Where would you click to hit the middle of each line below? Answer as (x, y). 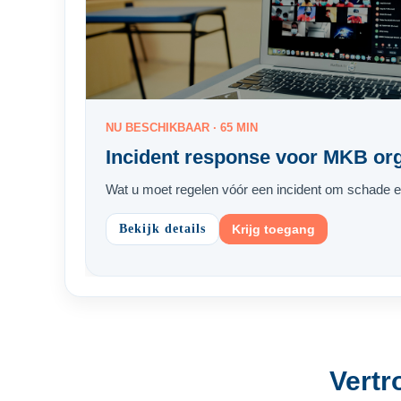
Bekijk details (162, 228)
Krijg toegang (273, 229)
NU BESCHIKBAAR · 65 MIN (182, 127)
